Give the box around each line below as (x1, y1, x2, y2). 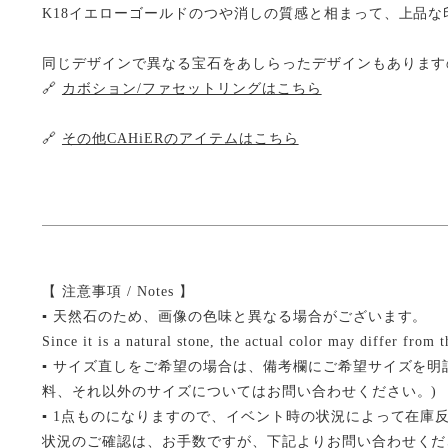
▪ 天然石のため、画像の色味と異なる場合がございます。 (42, 309, 428, 324)
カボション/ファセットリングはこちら (61, 81, 322, 96)
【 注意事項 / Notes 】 (42, 284, 194, 299)
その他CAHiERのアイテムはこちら (61, 131, 299, 146)
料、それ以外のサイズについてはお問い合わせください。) (42, 384, 438, 399)
